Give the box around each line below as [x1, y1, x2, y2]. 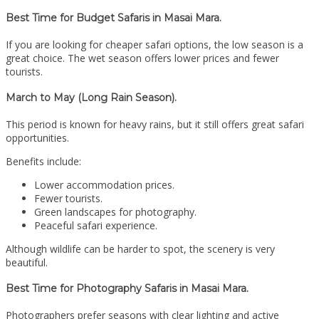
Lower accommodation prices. [34, 177, 174, 192]
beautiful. [6, 255, 48, 269]
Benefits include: [6, 154, 81, 168]
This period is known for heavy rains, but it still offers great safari [6, 117, 304, 131]
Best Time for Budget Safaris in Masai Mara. [6, 11, 221, 25]
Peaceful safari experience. [34, 218, 157, 232]
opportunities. [6, 130, 69, 145]
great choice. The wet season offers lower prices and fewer [6, 51, 279, 65]
